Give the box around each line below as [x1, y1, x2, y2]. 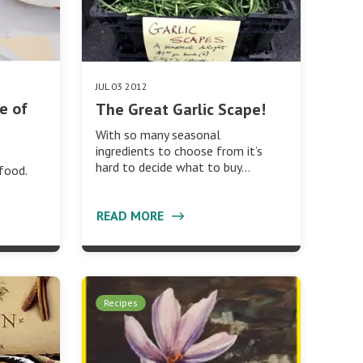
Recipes [103, 296, 138, 309]
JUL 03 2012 [95, 79, 147, 92]
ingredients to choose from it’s [95, 142, 263, 159]
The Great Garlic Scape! [95, 98, 266, 120]
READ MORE [96, 207, 167, 224]
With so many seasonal [95, 126, 220, 143]
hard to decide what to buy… [95, 158, 250, 175]
